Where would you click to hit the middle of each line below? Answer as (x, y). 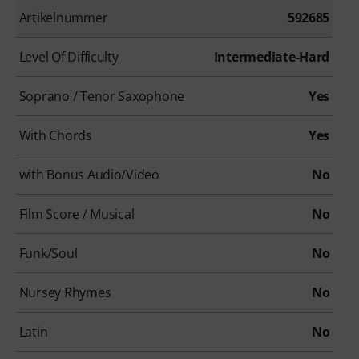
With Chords (55, 135)
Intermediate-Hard (272, 56)
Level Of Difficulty (69, 56)
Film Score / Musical (77, 214)
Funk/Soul (48, 253)
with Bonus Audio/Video (89, 174)
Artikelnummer (63, 17)
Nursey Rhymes (65, 292)
